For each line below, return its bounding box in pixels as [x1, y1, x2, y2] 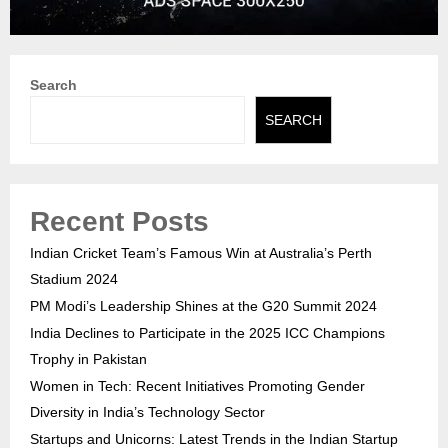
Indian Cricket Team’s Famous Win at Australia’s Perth [30, 245, 372, 262]
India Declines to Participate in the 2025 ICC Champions [30, 325, 385, 342]
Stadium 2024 [30, 271, 118, 288]
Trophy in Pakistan [30, 351, 147, 368]
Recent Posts [30, 206, 209, 238]
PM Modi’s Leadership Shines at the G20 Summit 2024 [30, 298, 377, 315]
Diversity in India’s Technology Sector [30, 404, 265, 421]
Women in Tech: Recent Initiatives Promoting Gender [30, 378, 365, 395]
